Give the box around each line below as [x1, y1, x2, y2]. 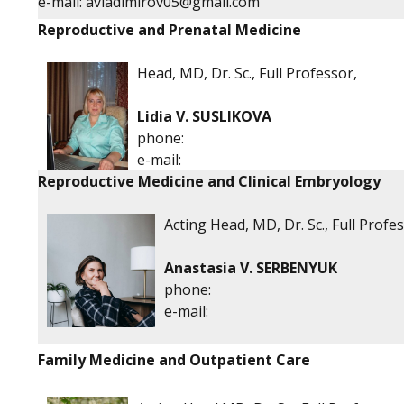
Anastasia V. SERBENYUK [164, 258, 337, 278]
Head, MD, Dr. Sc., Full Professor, [137, 63, 357, 83]
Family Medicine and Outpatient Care [38, 350, 310, 370]
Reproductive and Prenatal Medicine [38, 20, 301, 40]
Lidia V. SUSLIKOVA [137, 106, 271, 126]
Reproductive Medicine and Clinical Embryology [38, 171, 381, 191]
